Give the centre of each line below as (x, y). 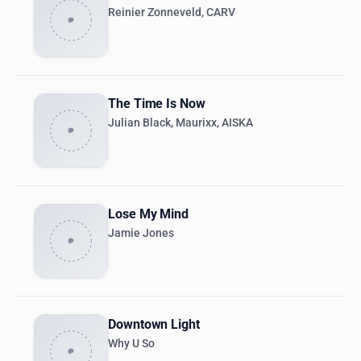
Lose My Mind (149, 214)
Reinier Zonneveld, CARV (172, 13)
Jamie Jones (141, 234)
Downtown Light (154, 325)
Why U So (131, 344)
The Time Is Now (157, 104)
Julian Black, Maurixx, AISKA (180, 123)
